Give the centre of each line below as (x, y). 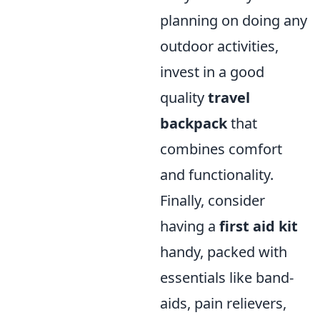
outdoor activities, (219, 46)
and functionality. (217, 174)
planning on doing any (234, 20)
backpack (194, 123)
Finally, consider (212, 200)
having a (190, 226)
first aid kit (259, 226)
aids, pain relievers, (223, 303)
